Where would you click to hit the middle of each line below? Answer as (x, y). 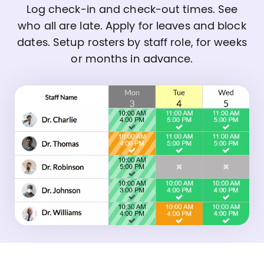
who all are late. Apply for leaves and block (132, 26)
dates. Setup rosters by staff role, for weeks (132, 43)
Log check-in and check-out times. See (132, 10)
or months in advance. (132, 59)
